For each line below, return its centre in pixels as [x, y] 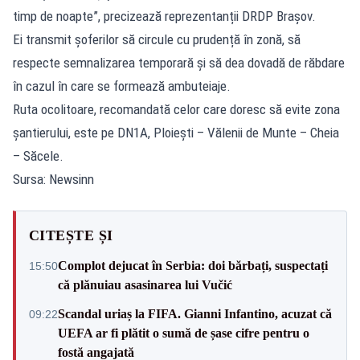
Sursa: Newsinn [53, 179]
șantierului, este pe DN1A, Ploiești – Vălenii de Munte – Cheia [176, 132]
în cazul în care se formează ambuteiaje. [122, 86]
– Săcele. [38, 155]
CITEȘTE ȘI [71, 235]
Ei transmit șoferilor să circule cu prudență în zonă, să [157, 39]
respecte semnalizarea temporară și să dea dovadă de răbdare [179, 62]
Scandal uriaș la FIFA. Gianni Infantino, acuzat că [195, 313]
